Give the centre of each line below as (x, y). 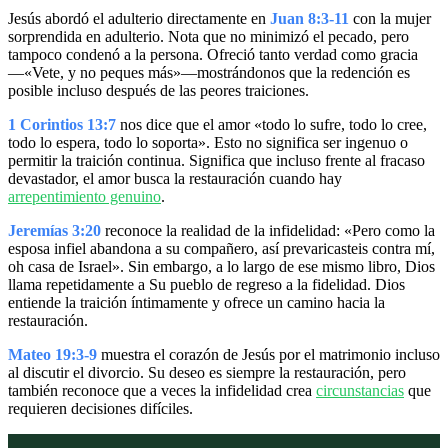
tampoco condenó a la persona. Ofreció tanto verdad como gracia (213, 55)
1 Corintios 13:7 (62, 125)
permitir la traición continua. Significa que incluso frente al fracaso (216, 161)
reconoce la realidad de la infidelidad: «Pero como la (268, 231)
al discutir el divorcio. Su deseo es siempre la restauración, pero (207, 373)
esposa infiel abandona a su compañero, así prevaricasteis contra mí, (221, 249)
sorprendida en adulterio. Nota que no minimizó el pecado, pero (208, 37)
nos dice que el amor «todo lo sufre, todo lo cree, (271, 125)
